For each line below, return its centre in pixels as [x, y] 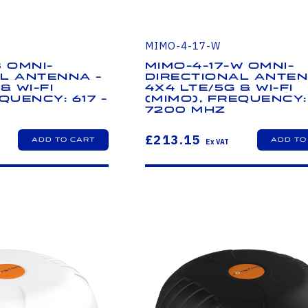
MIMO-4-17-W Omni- [220, 66]
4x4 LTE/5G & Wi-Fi [219, 88]
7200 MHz [185, 110]
